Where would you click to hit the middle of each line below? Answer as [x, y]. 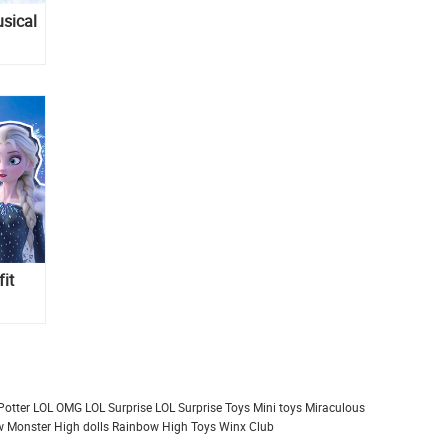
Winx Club [246, 426]
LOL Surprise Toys [202, 407]
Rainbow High [150, 426]
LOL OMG [57, 407]
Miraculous [335, 407]
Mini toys [277, 407]
